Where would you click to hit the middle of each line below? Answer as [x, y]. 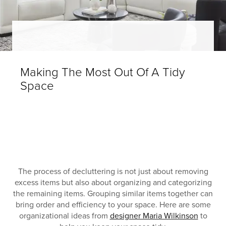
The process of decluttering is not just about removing [113, 172]
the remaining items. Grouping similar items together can [113, 194]
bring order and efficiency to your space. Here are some [113, 205]
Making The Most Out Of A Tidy [103, 73]
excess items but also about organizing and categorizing [113, 183]
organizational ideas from [64, 216]
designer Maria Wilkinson [154, 216]
